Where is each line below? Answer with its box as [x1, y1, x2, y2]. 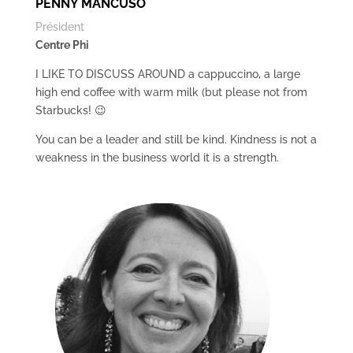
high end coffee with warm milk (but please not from [35, 86, 307, 98]
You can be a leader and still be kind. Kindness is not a [35, 133, 317, 146]
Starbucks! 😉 [35, 104, 106, 117]
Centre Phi [35, 39, 89, 51]
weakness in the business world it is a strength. [35, 151, 279, 164]
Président [35, 20, 84, 33]
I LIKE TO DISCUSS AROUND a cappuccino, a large [35, 68, 300, 80]
